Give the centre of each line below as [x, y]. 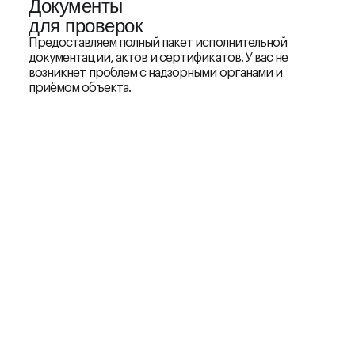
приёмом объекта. [80, 88]
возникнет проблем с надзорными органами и [156, 73]
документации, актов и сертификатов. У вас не [158, 57]
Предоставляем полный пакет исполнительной [158, 42]
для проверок [86, 25]
